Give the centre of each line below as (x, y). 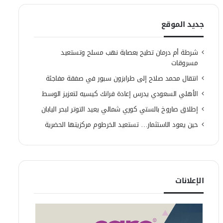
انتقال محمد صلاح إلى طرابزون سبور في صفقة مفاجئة (122, 78)
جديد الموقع (182, 24)
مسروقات (184, 63)
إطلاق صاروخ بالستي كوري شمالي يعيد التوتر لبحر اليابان (119, 109)
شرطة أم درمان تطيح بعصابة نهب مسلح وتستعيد (129, 52)
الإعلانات (190, 180)
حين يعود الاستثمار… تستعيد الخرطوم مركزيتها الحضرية (121, 124)
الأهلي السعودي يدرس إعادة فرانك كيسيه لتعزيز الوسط (120, 94)
